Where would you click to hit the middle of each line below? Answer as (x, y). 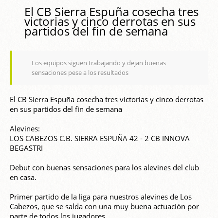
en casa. (23, 177)
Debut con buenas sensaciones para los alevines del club (104, 168)
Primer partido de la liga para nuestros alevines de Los (101, 197)
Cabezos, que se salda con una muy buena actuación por (104, 207)
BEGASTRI (26, 148)
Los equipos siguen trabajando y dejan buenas (99, 63)
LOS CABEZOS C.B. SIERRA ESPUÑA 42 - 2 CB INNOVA (100, 138)
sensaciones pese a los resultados (80, 73)
